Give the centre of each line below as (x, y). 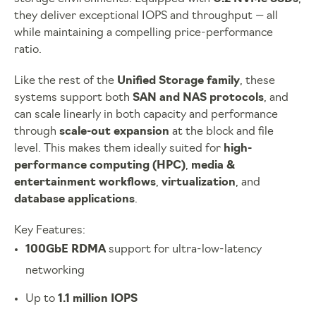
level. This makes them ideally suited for (119, 148)
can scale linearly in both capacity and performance (146, 115)
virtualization (199, 182)
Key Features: (50, 230)
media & (213, 165)
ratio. (28, 50)
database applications (74, 199)
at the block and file (221, 132)
